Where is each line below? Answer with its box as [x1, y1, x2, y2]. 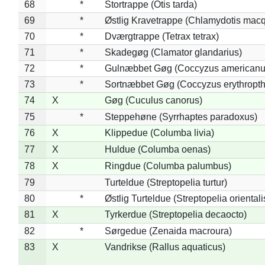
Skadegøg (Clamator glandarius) [104, 47, 242, 57]
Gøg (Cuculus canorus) [104, 95, 202, 105]
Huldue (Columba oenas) [104, 144, 211, 154]
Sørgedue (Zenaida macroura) [104, 225, 232, 236]
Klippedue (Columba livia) [104, 127, 214, 138]
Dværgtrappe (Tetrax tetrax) [104, 31, 219, 41]
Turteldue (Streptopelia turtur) [104, 177, 227, 188]
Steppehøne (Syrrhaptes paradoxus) [104, 111, 257, 122]
